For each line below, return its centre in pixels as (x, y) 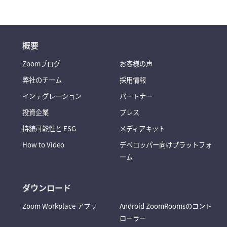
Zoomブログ (41, 63)
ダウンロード (47, 187)
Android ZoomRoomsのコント (166, 206)
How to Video (43, 144)
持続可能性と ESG (49, 128)
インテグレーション (52, 96)
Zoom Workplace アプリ (60, 206)
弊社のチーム (42, 80)
